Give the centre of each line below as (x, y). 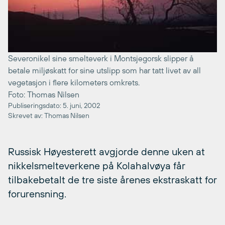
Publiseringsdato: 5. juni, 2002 (54, 105)
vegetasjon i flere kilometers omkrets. (74, 82)
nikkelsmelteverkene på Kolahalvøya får (96, 165)
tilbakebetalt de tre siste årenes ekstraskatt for (112, 179)
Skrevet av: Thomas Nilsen (49, 115)
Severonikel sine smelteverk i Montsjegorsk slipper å (101, 58)
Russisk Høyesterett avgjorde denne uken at (106, 151)
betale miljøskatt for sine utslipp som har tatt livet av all (104, 70)
